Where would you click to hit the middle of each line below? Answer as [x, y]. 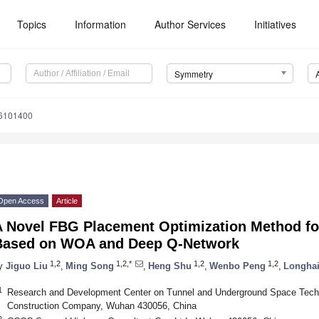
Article [67, 201]
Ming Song [90, 266]
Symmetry [193, 74]
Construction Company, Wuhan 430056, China [101, 305]
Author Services [190, 24]
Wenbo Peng [237, 266]
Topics [32, 24]
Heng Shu [170, 266]
